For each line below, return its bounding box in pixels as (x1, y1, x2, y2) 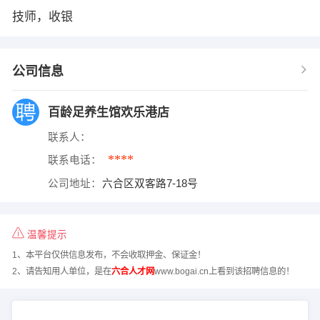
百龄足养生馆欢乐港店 (47, 106, 169, 120)
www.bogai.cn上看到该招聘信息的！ (154, 266, 294, 276)
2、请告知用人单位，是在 (11, 266, 111, 276)
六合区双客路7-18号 (102, 178, 199, 190)
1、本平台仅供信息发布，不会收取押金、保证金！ (11, 250, 206, 261)
